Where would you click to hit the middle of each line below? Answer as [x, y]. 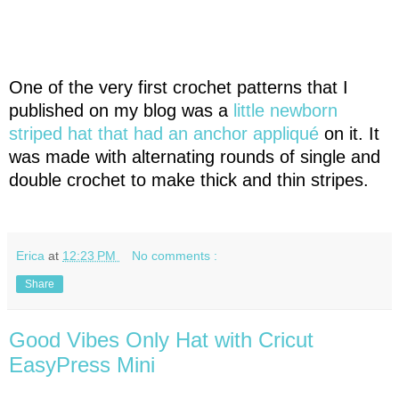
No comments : [175, 255]
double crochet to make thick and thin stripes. [189, 179]
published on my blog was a [121, 110]
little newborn [285, 110]
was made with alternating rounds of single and [195, 156]
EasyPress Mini [82, 364]
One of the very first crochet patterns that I [179, 87]
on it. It [352, 133]
